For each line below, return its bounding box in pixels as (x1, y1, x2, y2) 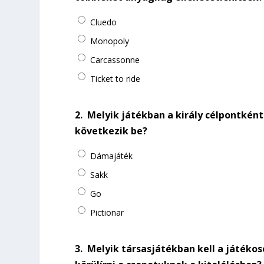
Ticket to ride (90, 72, 141, 84)
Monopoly (90, 35, 130, 47)
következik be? (75, 124, 148, 137)
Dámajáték (90, 150, 133, 161)
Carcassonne (90, 54, 140, 65)
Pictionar (90, 206, 124, 218)
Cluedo (90, 16, 117, 28)
